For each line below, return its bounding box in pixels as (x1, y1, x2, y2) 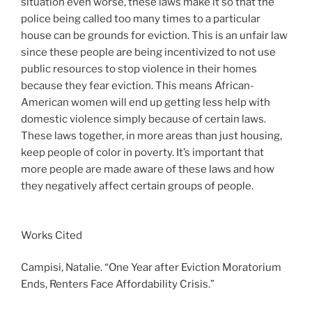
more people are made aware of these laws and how (21, 163, 274, 176)
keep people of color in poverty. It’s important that (21, 146, 264, 159)
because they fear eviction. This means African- (21, 79, 254, 93)
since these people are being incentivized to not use (21, 46, 276, 59)
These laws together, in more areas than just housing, (21, 130, 282, 143)
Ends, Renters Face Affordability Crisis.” (21, 278, 217, 291)
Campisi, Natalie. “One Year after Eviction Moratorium (21, 261, 281, 274)
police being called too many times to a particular (21, 13, 260, 26)
